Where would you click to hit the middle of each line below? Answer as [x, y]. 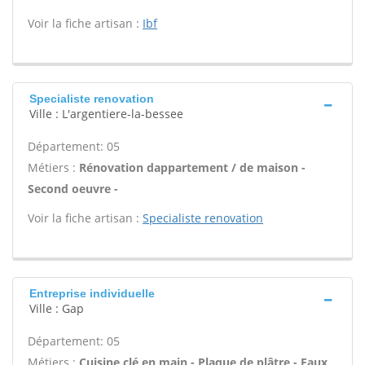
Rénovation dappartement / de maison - [192, 167]
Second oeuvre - [73, 189]
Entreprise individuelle [92, 293]
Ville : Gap [57, 308]
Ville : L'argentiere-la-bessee [106, 114]
